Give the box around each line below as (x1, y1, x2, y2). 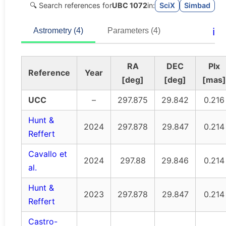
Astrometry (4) (33, 26, 83, 35)
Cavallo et (28, 149, 67, 159)
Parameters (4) (107, 26, 160, 35)
